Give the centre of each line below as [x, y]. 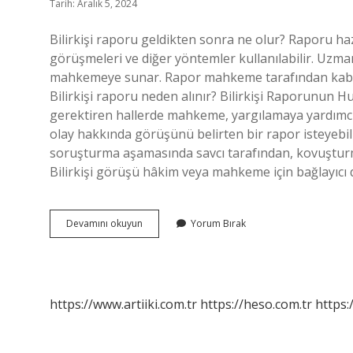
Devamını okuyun [104, 223]
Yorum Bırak [218, 223]
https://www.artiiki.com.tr [123, 304]
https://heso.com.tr [256, 304]
